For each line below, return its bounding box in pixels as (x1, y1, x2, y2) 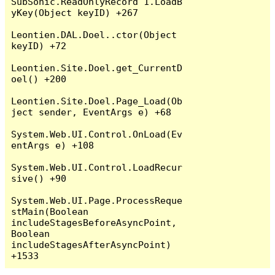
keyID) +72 (11, 40, 67, 51)
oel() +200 (11, 73, 67, 84)
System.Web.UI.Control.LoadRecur (11, 161, 183, 172)
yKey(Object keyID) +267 (11, 7, 139, 18)
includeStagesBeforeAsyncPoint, (11, 217, 177, 228)
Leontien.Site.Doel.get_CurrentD (11, 62, 183, 73)
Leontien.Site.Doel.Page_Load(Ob (11, 95, 183, 106)
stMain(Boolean (11, 206, 89, 217)
